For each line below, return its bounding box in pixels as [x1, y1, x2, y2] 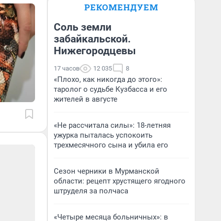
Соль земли [54, 21, 111, 33]
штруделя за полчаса [54, 186, 128, 195]
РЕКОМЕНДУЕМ [84, 1, 158, 13]
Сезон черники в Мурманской [54, 167, 159, 176]
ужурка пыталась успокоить [54, 131, 152, 140]
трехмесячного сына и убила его [54, 141, 168, 149]
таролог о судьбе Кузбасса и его [54, 85, 167, 94]
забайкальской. [54, 33, 131, 45]
